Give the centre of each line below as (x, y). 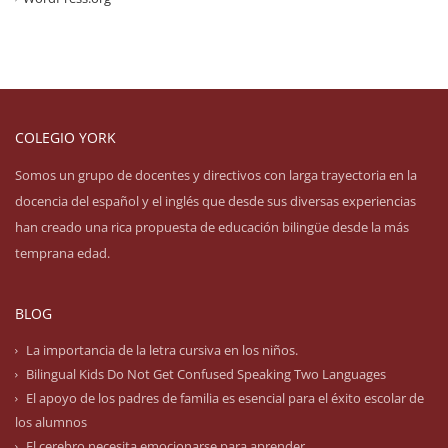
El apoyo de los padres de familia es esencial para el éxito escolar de (225, 398)
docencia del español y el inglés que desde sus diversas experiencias (215, 201)
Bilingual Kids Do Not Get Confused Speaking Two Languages (206, 374)
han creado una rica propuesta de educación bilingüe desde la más (212, 227)
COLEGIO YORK (65, 138)
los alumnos (51, 422)
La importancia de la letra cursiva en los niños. (162, 350)
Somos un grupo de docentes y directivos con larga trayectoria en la (216, 175)
